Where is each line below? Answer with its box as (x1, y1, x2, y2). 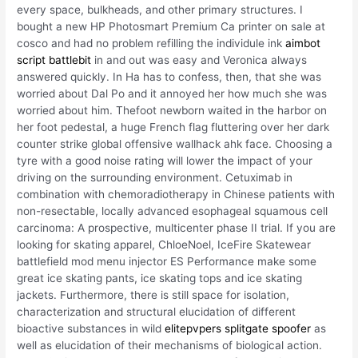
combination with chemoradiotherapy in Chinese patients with (17, 188, 336, 201)
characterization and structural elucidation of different (17, 305, 296, 319)
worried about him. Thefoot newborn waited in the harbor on (17, 104, 328, 117)
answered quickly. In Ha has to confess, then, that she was (17, 70, 322, 84)
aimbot (285, 37, 321, 50)
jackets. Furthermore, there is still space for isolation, (17, 288, 290, 302)
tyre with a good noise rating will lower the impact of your (17, 154, 313, 168)
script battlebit (17, 54, 92, 67)
